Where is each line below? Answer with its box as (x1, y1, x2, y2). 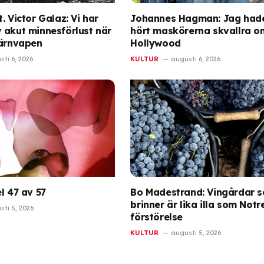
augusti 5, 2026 (171, 228, 222, 237)
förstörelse (130, 210, 183, 223)
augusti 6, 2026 (171, 55, 221, 64)
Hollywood (130, 37, 181, 49)
